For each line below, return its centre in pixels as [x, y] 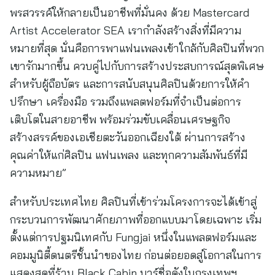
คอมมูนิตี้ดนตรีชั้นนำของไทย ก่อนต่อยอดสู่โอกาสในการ [136, 255]
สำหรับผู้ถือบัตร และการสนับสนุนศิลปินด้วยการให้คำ [130, 84]
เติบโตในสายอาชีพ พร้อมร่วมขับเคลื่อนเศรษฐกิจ [120, 119]
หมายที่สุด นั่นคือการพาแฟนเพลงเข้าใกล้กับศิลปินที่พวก [137, 48]
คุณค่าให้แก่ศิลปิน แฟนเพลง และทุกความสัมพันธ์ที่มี [129, 155]
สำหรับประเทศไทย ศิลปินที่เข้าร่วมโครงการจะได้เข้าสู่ [133, 202]
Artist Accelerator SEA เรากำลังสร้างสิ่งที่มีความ [126, 30]
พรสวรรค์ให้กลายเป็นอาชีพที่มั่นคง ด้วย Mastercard [130, 13]
